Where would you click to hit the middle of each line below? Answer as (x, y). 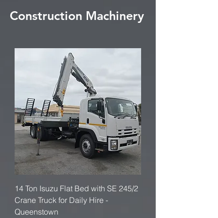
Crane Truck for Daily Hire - (61, 200)
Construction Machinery (77, 16)
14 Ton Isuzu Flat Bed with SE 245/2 (76, 188)
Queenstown (36, 212)
